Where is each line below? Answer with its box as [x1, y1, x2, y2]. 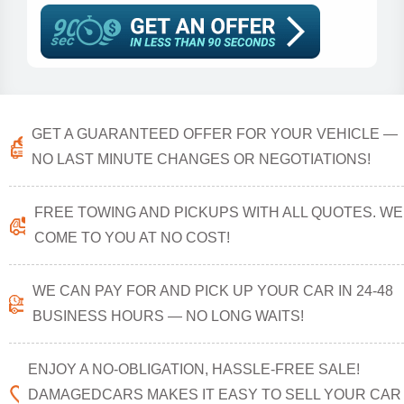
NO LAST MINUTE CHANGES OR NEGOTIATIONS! [31, 151, 371, 167]
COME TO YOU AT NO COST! [34, 230, 231, 245]
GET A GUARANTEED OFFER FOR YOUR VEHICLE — [31, 126, 398, 142]
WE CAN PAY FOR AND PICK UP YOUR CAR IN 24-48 [32, 283, 394, 298]
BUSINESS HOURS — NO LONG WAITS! [32, 308, 305, 324]
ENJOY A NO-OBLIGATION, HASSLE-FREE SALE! [28, 362, 361, 377]
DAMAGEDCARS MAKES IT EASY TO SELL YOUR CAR [28, 387, 402, 402]
